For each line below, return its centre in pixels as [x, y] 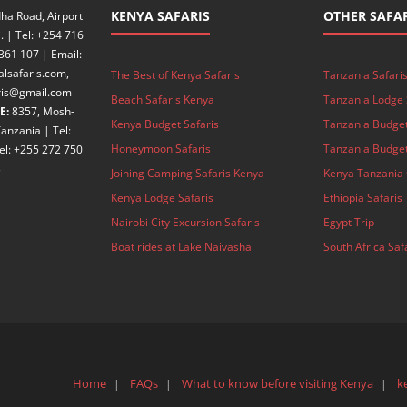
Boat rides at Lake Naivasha [181, 247]
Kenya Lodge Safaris [162, 198]
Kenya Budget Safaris [164, 124]
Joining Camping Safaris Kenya [187, 174]
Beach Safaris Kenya [162, 100]
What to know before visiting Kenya [278, 384]
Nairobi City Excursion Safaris [185, 223]
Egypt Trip [348, 223]
